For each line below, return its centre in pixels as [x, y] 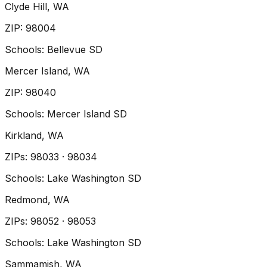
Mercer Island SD [87, 114]
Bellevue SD [75, 50]
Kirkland [23, 136]
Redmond [26, 200]
